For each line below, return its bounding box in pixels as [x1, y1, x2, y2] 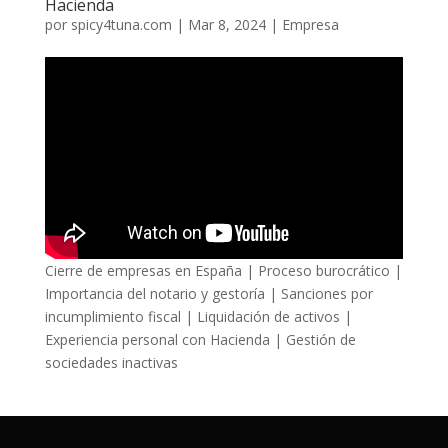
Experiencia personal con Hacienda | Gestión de [44, 329, 356, 349]
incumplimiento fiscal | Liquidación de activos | [44, 306, 352, 326]
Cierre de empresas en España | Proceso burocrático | [44, 260, 402, 280]
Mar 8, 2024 [187, 15, 266, 35]
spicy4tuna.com [70, 15, 172, 35]
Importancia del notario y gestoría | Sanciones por [44, 283, 373, 303]
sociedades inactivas [44, 352, 178, 372]
